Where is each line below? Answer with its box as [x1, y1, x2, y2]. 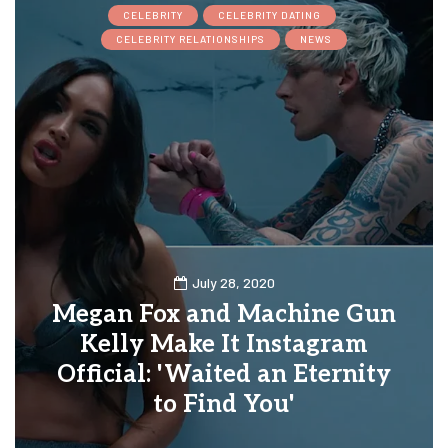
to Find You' [153, 390, 295, 420]
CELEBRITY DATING [217, 9, 321, 22]
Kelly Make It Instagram [80, 330, 368, 360]
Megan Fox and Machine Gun [52, 300, 396, 330]
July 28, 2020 [191, 274, 275, 292]
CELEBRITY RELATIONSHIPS [116, 33, 265, 46]
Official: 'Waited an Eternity [57, 360, 391, 390]
